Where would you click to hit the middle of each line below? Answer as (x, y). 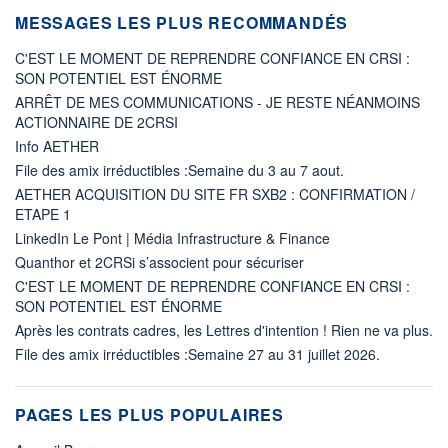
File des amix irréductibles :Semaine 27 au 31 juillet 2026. (197, 353)
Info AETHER (57, 145)
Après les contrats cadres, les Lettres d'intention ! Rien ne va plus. (224, 329)
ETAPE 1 (43, 213)
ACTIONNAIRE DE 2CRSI (96, 121)
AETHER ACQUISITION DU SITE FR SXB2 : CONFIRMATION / (215, 193)
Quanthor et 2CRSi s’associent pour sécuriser (159, 261)
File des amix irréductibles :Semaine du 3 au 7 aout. (179, 169)
